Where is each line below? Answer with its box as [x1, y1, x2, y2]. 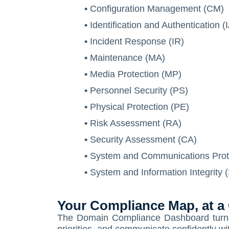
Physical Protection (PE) [90, 102, 189, 112]
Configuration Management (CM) [90, 4, 224, 14]
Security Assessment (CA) [90, 134, 197, 145]
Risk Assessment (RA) [90, 118, 181, 128]
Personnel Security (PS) [90, 85, 188, 96]
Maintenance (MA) [90, 53, 165, 63]
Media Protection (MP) [90, 69, 181, 79]
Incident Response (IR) [90, 36, 184, 47]
